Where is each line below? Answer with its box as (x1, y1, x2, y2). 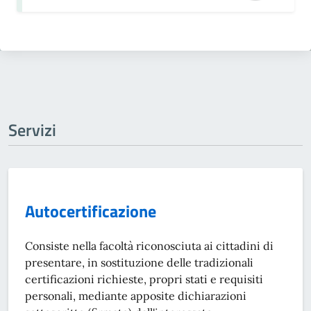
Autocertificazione (25, 199, 156, 224)
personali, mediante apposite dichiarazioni (25, 289, 246, 303)
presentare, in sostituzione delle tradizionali (25, 255, 253, 269)
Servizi (8, 117, 56, 142)
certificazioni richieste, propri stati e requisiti (25, 272, 263, 286)
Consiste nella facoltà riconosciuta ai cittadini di (25, 239, 274, 253)
